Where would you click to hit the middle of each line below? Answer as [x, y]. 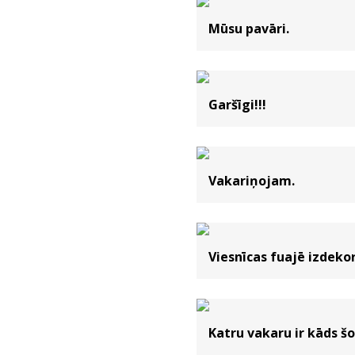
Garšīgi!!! [238, 105]
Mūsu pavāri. [249, 29]
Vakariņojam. [252, 181]
